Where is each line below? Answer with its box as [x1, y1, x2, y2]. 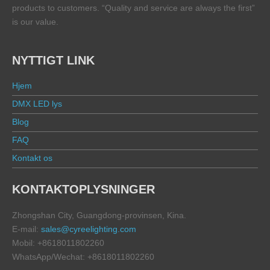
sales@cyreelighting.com [41, 224, 136, 234]
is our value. [12, 16, 58, 27]
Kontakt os [12, 152, 52, 163]
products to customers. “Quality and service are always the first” [12, 2, 255, 13]
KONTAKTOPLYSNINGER [12, 182, 155, 196]
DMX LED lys [12, 98, 62, 108]
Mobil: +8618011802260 [12, 237, 104, 248]
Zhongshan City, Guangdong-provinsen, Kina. [12, 210, 186, 220]
